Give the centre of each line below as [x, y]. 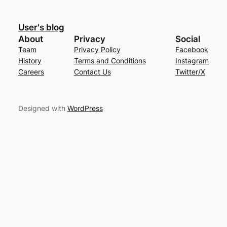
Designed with [43, 108]
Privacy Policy [97, 49]
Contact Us [92, 71]
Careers [31, 71]
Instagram [192, 60]
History [30, 60]
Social [188, 39]
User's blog [41, 27]
